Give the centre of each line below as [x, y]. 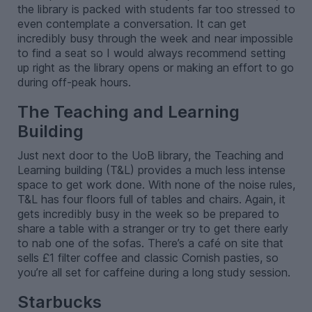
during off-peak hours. [76, 83]
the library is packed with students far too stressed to [156, 9]
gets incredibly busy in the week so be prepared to [148, 214]
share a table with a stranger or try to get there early [153, 229]
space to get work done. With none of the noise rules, [156, 185]
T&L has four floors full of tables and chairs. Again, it [151, 200]
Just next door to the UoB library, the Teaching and [150, 156]
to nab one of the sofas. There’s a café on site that [150, 243]
